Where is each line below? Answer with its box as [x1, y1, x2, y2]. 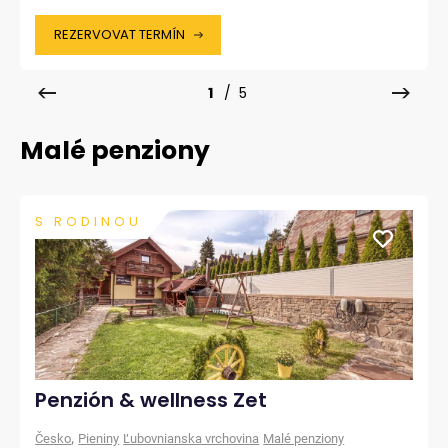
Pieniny [78, 431, 120, 446]
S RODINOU [35, 212, 143, 231]
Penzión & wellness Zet [35, 386, 268, 414]
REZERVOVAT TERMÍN [54, 25, 185, 44]
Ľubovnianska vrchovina [123, 431, 260, 446]
